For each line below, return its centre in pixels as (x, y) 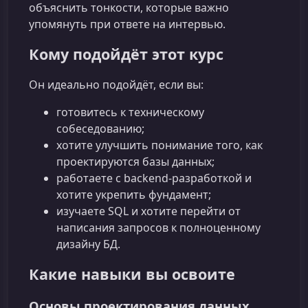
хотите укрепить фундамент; (134, 194)
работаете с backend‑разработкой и (154, 178)
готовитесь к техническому (130, 112)
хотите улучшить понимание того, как (159, 145)
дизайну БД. (88, 244)
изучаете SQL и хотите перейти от (148, 211)
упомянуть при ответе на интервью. (127, 24)
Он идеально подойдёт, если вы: (116, 84)
